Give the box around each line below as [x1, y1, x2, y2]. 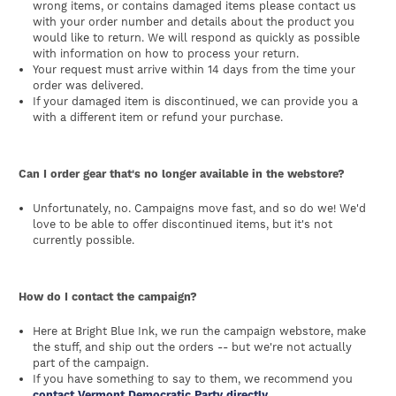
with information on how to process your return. [33, 47, 300, 61]
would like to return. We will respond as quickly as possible [33, 31, 361, 45]
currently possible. [33, 233, 135, 247]
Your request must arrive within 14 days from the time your [33, 63, 356, 77]
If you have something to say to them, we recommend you [33, 372, 354, 386]
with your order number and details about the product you [33, 15, 355, 29]
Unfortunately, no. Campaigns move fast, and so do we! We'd [33, 202, 367, 216]
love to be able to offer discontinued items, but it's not [33, 217, 333, 232]
